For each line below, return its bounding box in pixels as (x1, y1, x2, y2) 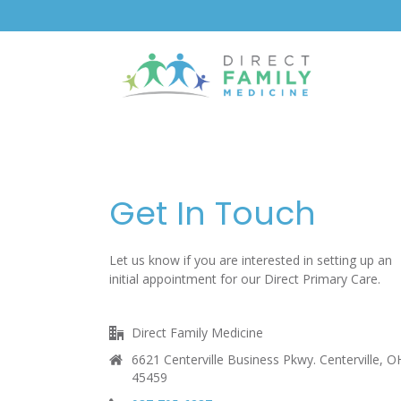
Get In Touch (109, 191, 316, 236)
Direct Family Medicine (132, 324, 263, 341)
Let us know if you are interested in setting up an (109, 252, 392, 269)
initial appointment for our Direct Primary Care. (109, 270, 380, 287)
